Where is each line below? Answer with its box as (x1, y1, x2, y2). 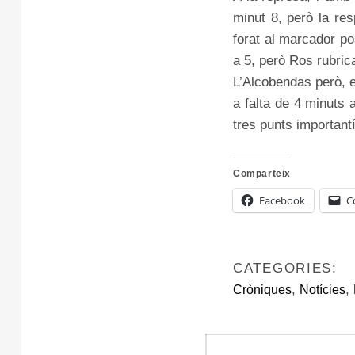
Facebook (259, 193, 305, 208)
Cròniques (233, 283, 292, 296)
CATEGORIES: (233, 261, 338, 276)
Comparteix (233, 168, 291, 179)
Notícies (300, 283, 345, 296)
